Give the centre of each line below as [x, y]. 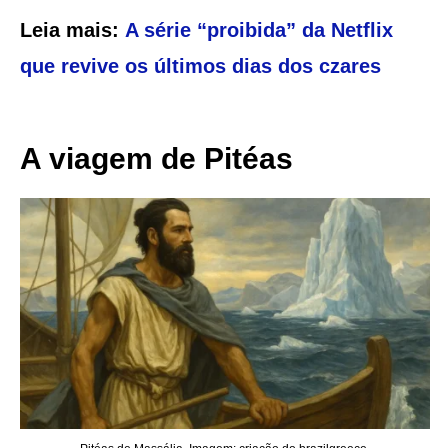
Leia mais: [72, 29]
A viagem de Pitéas [156, 158]
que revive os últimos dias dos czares [200, 65]
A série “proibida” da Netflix [258, 29]
